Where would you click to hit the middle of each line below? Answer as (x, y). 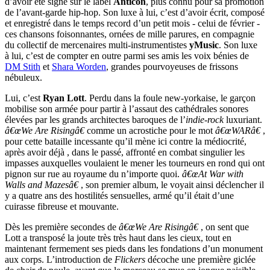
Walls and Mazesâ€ (43, 185)
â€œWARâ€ (239, 131)
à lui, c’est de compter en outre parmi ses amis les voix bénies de (127, 56)
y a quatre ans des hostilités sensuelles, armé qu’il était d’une (119, 196)
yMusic (204, 45)
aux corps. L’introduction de (60, 260)
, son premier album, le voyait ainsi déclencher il (172, 185)
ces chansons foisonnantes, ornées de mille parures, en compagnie (130, 34)
